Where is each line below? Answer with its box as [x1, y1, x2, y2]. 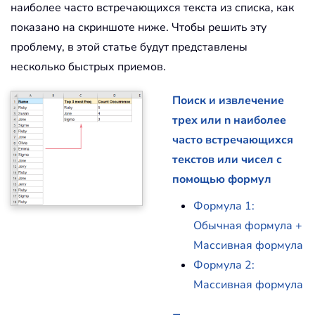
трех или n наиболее [172, 112, 286, 129]
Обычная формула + [193, 218, 302, 234]
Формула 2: [193, 257, 255, 274]
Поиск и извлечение [172, 93, 284, 109]
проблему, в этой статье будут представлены [11, 39, 247, 56]
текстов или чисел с [172, 152, 282, 168]
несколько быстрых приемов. [11, 59, 166, 75]
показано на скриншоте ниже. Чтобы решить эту [11, 20, 266, 36]
